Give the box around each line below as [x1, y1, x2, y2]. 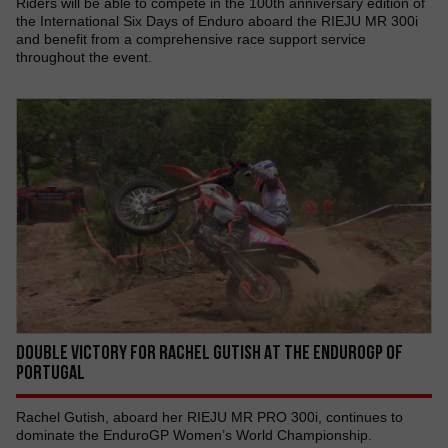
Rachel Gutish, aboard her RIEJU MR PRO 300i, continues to [16, 409, 403, 425]
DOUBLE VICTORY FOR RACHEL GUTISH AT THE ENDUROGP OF [16, 341, 403, 363]
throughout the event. [16, 49, 152, 65]
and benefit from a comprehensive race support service [16, 31, 366, 47]
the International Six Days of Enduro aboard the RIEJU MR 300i [16, 13, 418, 29]
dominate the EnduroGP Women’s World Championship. [16, 427, 372, 443]
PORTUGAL [16, 361, 85, 383]
